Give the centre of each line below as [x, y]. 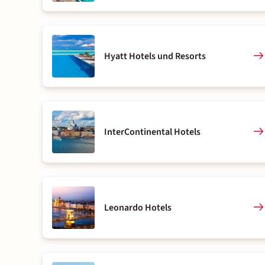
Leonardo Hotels [138, 208]
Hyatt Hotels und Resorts [155, 56]
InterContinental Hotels [152, 132]
